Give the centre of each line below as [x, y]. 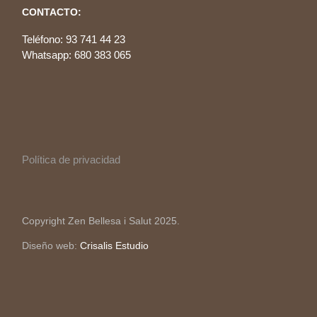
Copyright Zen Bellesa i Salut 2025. [101, 221]
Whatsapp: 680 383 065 [76, 55]
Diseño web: [51, 246]
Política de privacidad [71, 160]
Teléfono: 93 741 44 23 [74, 40]
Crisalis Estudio [114, 246]
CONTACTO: [52, 12]
